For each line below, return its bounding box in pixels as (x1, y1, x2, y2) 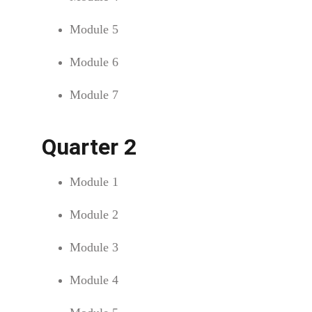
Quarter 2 (42, 134, 136, 160)
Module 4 (70, 273, 118, 287)
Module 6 (70, 55, 118, 69)
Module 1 (70, 175, 118, 189)
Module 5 (70, 22, 118, 36)
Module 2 (70, 208, 118, 221)
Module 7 (70, 88, 118, 102)
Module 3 (70, 240, 118, 254)
